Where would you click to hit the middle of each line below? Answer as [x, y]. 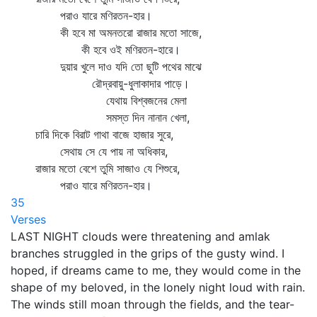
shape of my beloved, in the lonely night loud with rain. [158, 287]
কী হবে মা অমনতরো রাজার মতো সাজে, [106, 33]
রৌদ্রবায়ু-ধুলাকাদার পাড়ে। [100, 83]
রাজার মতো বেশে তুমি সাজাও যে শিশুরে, [95, 168]
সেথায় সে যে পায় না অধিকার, [89, 151]
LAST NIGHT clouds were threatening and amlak [140, 236]
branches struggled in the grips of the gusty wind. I [148, 253]
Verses [28, 219]
